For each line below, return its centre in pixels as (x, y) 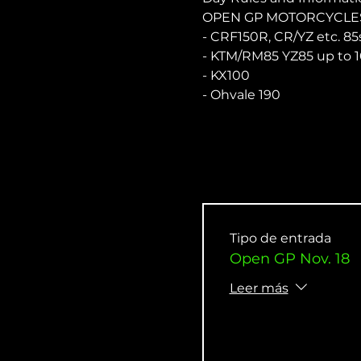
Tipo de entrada (280, 239)
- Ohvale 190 (241, 94)
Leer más (259, 288)
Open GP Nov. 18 (289, 259)
